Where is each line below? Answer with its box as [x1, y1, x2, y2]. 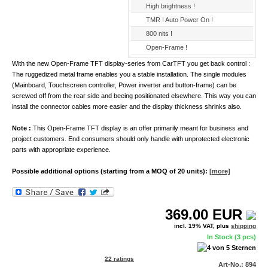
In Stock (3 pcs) [207, 233, 257, 241]
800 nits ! [145, 29, 172, 37]
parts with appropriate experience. [11, 145, 111, 153]
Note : [11, 124, 31, 132]
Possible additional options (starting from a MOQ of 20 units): [11, 167, 208, 175]
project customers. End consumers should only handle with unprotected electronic [11, 135, 249, 142]
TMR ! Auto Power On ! [145, 16, 213, 23]
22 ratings [104, 255, 134, 263]
